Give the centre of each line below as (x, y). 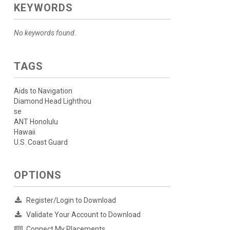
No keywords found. (45, 33)
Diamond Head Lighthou (52, 101)
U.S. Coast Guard (41, 142)
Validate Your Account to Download (83, 215)
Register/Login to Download (71, 200)
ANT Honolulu (36, 122)
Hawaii (24, 132)
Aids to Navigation (43, 91)
